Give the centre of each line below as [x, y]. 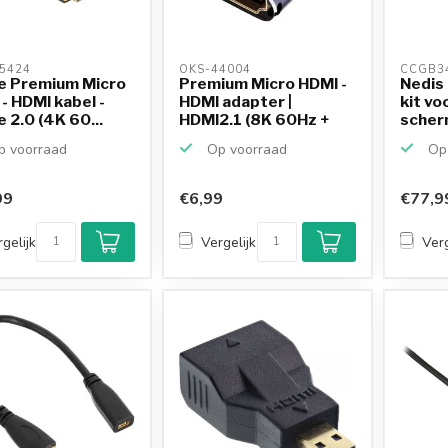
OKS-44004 [217, 69]
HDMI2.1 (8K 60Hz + [254, 119]
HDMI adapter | [236, 101]
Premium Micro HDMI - [263, 83]
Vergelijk [229, 242]
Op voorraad [245, 149]
